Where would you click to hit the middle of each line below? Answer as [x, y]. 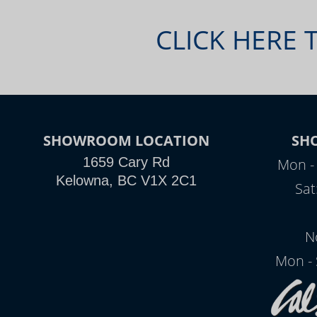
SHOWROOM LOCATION [127, 140]
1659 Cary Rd [127, 162]
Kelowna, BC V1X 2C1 [127, 180]
